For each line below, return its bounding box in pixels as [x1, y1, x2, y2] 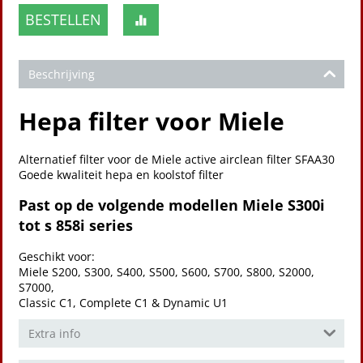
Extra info [28, 326, 80, 341]
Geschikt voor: [19, 249, 95, 264]
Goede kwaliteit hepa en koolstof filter [19, 167, 224, 182]
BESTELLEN [25, 10, 101, 29]
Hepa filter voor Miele [19, 105, 284, 138]
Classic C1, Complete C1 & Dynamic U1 [19, 295, 228, 310]
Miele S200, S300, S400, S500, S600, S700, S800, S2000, [19, 264, 314, 280]
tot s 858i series [19, 216, 133, 235]
